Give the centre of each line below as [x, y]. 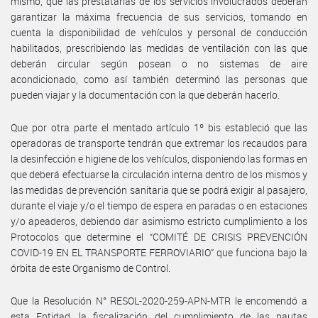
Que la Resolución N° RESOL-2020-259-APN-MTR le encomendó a [159, 300]
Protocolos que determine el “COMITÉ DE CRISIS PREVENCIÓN [159, 236]
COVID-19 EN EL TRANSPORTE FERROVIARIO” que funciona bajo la [159, 252]
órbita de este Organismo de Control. [91, 268]
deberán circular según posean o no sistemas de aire [159, 63]
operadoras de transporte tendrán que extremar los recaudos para [159, 143]
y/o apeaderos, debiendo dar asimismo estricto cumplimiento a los [159, 221]
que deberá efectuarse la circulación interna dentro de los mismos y [159, 174]
